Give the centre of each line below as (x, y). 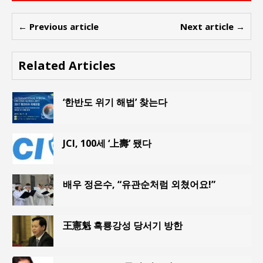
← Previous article (58, 26)
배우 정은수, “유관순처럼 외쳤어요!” (139, 184)
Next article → (213, 26)
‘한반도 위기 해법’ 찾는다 (115, 102)
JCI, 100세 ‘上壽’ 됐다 (107, 143)
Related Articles (67, 65)
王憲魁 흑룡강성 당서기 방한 (123, 225)
